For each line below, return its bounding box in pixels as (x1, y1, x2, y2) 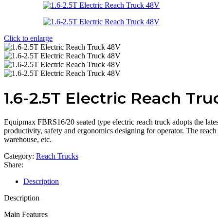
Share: (4, 161, 23, 169)
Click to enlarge (4, 34, 53, 43)
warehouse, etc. (4, 135, 52, 144)
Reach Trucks (36, 152, 78, 161)
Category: (4, 152, 34, 161)
